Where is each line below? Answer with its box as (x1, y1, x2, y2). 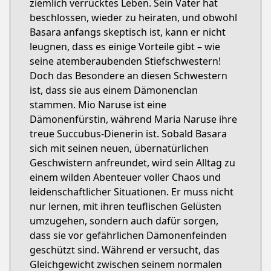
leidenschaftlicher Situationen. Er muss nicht (30, 185, 233, 198)
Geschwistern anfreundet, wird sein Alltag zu (30, 156, 235, 169)
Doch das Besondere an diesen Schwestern (30, 69, 227, 82)
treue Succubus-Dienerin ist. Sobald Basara (30, 127, 227, 140)
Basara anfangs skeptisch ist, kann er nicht (30, 25, 226, 39)
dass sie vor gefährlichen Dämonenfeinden (30, 229, 227, 242)
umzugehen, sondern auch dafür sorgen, (30, 214, 218, 227)
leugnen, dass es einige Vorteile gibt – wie (30, 40, 220, 53)
